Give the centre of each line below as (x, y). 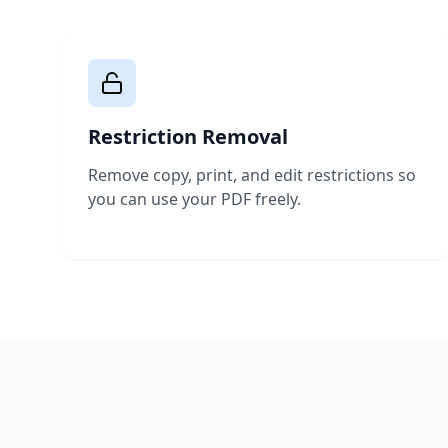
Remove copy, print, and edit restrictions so (252, 175)
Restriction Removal (188, 136)
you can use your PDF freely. (194, 199)
